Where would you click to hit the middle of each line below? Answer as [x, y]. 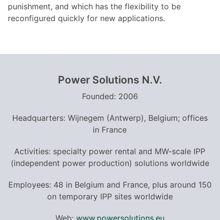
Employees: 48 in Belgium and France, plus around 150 [110, 184]
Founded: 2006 [110, 96]
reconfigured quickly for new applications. [86, 18]
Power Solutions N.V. [110, 80]
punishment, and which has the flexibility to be [94, 6]
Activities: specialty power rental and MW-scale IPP [110, 151]
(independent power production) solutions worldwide [110, 163]
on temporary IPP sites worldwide [110, 196]
